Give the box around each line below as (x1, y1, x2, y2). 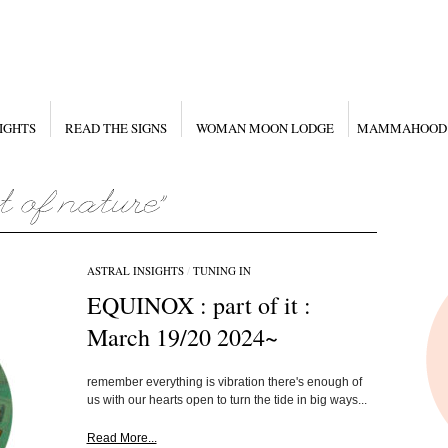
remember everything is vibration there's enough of (86, 375, 362, 389)
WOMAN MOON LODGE (195, 119, 334, 137)
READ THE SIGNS (64, 119, 167, 137)
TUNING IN (192, 263, 251, 278)
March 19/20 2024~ (86, 321, 278, 353)
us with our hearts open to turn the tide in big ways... (86, 393, 367, 407)
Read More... (86, 431, 157, 445)
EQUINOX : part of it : (86, 289, 311, 321)
